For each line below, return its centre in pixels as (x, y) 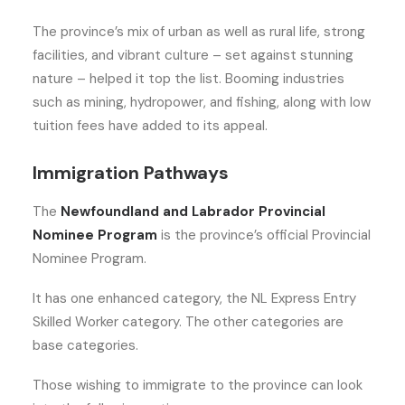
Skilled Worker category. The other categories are (188, 322)
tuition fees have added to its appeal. (152, 126)
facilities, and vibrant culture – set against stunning (193, 55)
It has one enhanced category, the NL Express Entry (194, 298)
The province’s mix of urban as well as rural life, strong (199, 32)
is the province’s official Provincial (264, 235)
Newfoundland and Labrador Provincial (193, 212)
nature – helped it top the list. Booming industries (188, 79)
